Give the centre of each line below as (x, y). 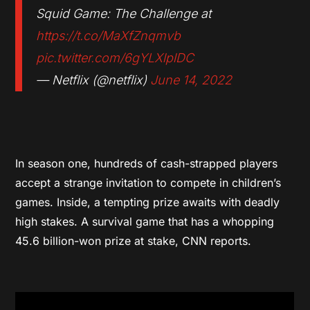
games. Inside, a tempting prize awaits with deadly (148, 202)
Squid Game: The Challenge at (124, 13)
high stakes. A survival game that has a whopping (145, 221)
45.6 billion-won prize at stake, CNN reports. (134, 240)
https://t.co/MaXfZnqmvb (109, 35)
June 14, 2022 (191, 80)
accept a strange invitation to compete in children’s (148, 182)
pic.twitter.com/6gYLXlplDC (115, 57)
